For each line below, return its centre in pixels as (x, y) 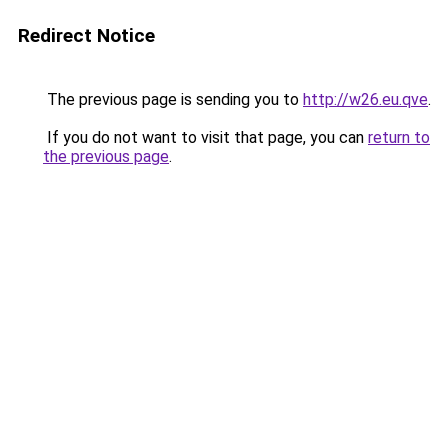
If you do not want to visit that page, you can (205, 137)
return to (399, 137)
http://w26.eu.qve (365, 99)
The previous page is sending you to (173, 99)
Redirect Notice (86, 35)
